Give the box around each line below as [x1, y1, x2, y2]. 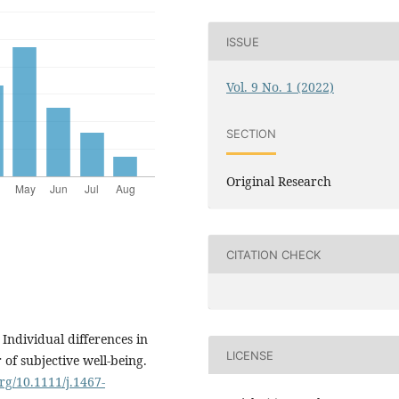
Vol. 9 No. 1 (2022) [226, 78, 335, 96]
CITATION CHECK [226, 247, 322, 262]
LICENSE [226, 347, 274, 362]
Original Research [226, 173, 332, 191]
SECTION [226, 126, 277, 141]
